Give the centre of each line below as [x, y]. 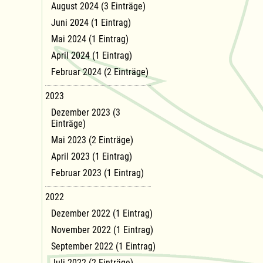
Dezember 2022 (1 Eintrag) [102, 213]
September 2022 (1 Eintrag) [103, 246]
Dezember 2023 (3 [86, 112]
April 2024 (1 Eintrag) [92, 55]
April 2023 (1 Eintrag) [92, 156]
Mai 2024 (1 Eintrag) [90, 39]
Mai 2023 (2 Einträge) [92, 140]
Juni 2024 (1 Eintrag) [91, 22]
